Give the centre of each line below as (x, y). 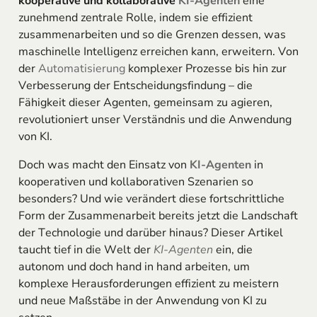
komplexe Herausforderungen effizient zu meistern (148, 284)
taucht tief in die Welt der (86, 250)
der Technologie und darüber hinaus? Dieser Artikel (150, 233)
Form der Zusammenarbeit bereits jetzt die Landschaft (158, 216)
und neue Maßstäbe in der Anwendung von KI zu (142, 301)
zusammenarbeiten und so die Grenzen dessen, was (152, 35)
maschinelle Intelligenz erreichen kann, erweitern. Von (158, 52)
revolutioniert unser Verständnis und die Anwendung (155, 120)
